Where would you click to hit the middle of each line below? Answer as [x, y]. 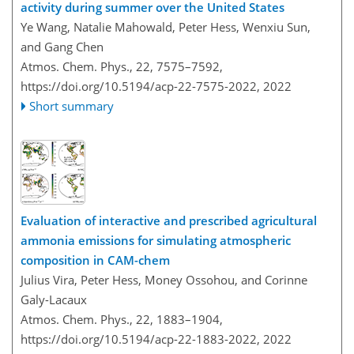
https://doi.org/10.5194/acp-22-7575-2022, [140, 86]
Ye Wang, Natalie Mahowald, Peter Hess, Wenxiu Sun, [166, 27]
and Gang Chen [62, 47]
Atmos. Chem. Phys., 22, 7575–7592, [122, 66]
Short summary [72, 106]
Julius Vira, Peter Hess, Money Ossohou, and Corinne [164, 279]
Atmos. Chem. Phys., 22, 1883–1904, [122, 319]
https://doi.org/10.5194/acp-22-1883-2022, [140, 339]
